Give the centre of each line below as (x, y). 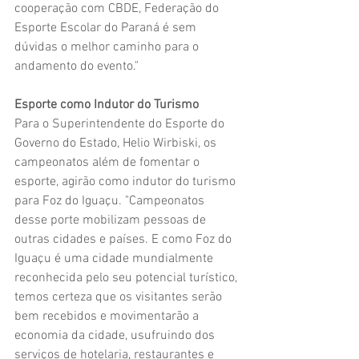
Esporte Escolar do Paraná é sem (107, 28)
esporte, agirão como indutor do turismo (127, 182)
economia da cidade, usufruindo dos (116, 335)
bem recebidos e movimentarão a (108, 316)
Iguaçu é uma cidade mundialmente (115, 258)
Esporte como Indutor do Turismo (107, 105)
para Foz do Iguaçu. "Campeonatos (111, 201)
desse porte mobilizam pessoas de (112, 220)
